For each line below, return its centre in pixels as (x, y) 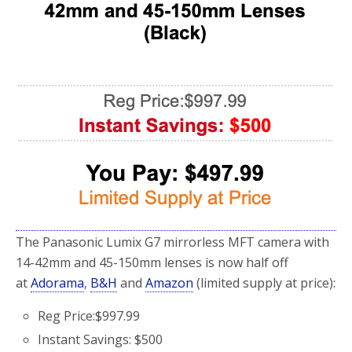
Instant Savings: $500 (101, 339)
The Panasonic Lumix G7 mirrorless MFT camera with (172, 242)
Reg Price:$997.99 (89, 315)
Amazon (169, 282)
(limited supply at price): (264, 282)
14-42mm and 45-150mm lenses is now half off (152, 262)
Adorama (57, 282)
